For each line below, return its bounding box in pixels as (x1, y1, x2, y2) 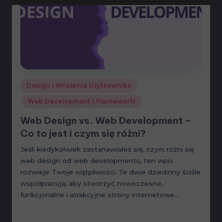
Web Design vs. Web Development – (20, 114, 191, 126)
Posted (20, 80, 45, 88)
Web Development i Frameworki (28, 98, 136, 106)
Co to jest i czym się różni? (20, 127, 146, 139)
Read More (20, 208, 53, 217)
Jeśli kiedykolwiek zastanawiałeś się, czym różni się (20, 145, 194, 153)
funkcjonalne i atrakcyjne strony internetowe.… (20, 190, 180, 199)
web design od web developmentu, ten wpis (20, 156, 173, 165)
